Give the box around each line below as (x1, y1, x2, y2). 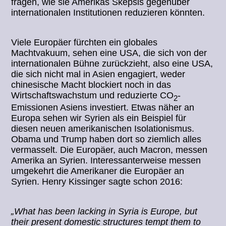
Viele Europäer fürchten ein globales (11, 37, 158, 48)
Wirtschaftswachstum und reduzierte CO (11, 90, 174, 101)
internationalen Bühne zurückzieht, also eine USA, (11, 59, 213, 69)
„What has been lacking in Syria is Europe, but (11, 206, 198, 217)
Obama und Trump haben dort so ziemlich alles (11, 134, 202, 145)
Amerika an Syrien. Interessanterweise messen (11, 155, 201, 166)
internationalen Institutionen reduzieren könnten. (11, 8, 205, 18)
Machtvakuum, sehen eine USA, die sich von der (11, 48, 207, 59)
